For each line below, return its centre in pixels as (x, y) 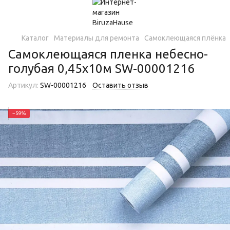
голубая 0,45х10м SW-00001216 (101, 69)
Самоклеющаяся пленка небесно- (108, 54)
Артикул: (23, 85)
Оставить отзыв (120, 85)
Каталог (35, 38)
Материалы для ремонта (97, 38)
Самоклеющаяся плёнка (185, 38)
